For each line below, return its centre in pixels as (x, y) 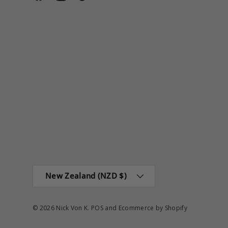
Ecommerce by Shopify (153, 208)
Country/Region (60, 170)
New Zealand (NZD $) (86, 176)
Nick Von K (72, 208)
